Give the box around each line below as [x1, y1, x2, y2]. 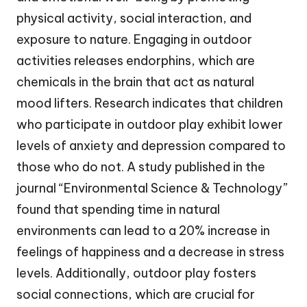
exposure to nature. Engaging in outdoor [16, 31, 252, 47]
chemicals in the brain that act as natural [16, 73, 254, 90]
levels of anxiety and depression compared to [16, 137, 286, 153]
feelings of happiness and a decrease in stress [16, 243, 284, 260]
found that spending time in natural [16, 201, 220, 217]
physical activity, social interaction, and [16, 10, 251, 26]
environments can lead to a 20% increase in [16, 222, 270, 238]
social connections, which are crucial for [16, 286, 255, 302]
